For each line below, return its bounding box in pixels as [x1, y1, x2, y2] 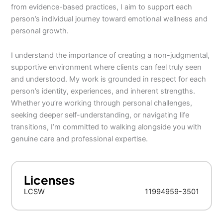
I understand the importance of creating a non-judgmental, [11, 51, 210, 60]
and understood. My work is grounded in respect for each [11, 75, 207, 84]
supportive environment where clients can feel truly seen [11, 63, 202, 72]
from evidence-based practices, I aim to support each [11, 2, 193, 11]
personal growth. [11, 26, 69, 35]
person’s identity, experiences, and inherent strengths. [11, 87, 196, 96]
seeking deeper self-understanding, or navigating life [11, 111, 190, 120]
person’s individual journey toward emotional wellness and [11, 14, 208, 23]
